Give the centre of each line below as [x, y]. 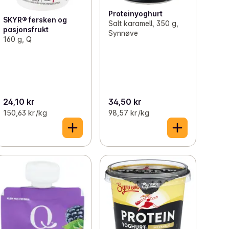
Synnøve [123, 33]
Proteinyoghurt [135, 14]
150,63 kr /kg [25, 113]
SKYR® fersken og [35, 20]
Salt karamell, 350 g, [143, 24]
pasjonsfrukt [26, 30]
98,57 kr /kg [129, 113]
